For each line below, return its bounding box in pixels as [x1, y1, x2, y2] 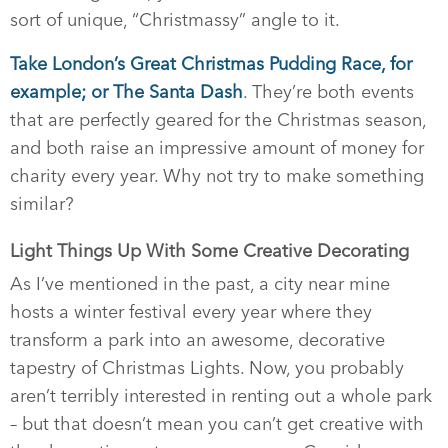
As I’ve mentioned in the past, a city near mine [10, 273, 390, 295]
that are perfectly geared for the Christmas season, [10, 109, 426, 131]
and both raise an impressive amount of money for [10, 137, 424, 159]
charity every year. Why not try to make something [10, 165, 424, 187]
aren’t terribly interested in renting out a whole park [10, 385, 432, 407]
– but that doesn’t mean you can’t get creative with [10, 413, 424, 435]
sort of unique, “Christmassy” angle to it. [10, 9, 340, 31]
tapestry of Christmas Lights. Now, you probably [10, 357, 404, 379]
